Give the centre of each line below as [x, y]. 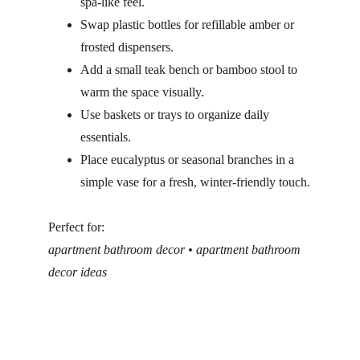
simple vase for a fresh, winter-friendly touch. [195, 182]
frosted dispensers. [127, 47]
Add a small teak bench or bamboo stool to [190, 70]
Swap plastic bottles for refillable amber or [189, 25]
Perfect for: [76, 227]
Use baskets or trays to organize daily [176, 115]
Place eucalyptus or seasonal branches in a [189, 160]
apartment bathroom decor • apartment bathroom [176, 250]
